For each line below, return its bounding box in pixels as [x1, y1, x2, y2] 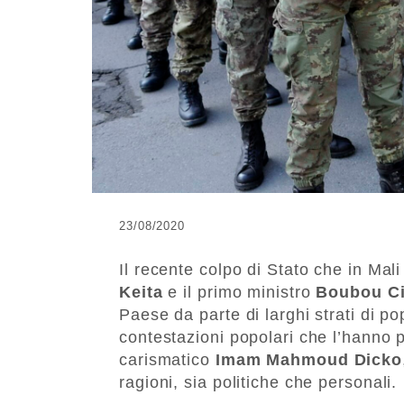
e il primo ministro [162, 282, 317, 301]
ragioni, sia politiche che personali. [119, 372, 398, 391]
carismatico [119, 350, 216, 369]
